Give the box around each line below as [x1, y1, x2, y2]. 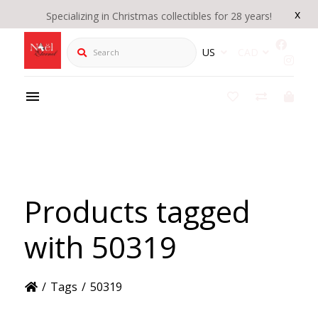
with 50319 [23, 226, 177, 267]
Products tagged [23, 190, 251, 231]
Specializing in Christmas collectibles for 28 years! [46, 9, 272, 23]
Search [65, 36, 102, 53]
